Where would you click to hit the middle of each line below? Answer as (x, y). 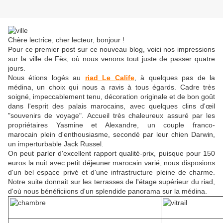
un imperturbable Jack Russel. (56, 144)
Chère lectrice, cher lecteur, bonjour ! (66, 40)
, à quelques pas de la (175, 78)
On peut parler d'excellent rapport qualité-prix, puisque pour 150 (111, 154)
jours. (19, 68)
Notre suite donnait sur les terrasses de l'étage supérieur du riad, (111, 182)
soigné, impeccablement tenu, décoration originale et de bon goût (111, 97)
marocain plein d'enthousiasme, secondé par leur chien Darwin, (111, 135)
